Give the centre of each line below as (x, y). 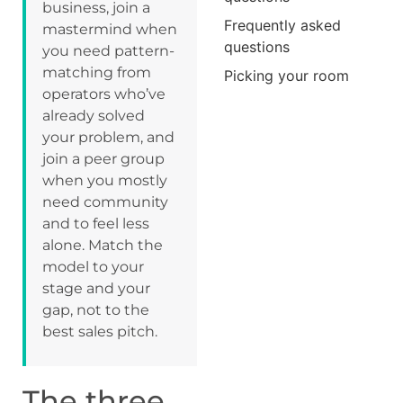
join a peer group (103, 158)
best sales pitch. (100, 331)
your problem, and (108, 137)
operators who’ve (104, 94)
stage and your (96, 288)
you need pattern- (108, 50)
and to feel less (96, 223)
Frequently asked (282, 25)
